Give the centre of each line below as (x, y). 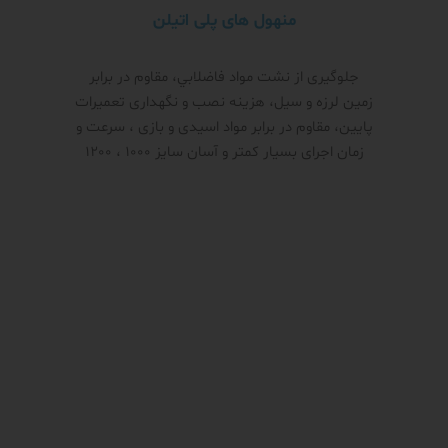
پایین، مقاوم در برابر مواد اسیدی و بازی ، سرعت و (224, 128)
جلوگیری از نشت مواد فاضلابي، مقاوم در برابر (224, 78)
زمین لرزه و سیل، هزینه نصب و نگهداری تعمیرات (224, 103)
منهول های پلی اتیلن (224, 21)
